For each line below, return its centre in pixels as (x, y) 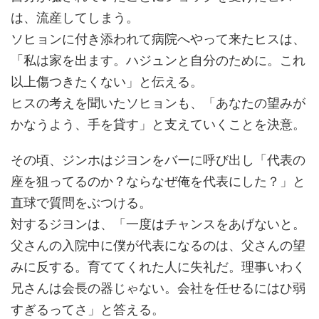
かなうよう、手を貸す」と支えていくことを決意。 (158, 123)
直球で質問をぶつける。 (81, 202)
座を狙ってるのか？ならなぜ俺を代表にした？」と (158, 180)
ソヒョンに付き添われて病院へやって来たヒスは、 (158, 38)
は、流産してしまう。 (75, 16)
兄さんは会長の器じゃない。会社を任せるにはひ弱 (158, 287)
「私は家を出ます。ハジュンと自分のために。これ (158, 59)
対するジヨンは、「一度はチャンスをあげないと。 (158, 223)
